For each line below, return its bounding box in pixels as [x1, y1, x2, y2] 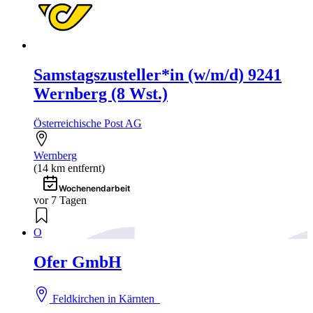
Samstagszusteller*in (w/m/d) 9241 [34, 66, 282, 85]
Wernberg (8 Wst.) [34, 85, 168, 103]
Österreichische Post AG [34, 117, 142, 130]
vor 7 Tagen [34, 194, 87, 207]
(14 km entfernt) [34, 162, 105, 175]
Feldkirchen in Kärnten [50, 292, 161, 305]
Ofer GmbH [34, 253, 122, 271]
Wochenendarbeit [59, 183, 131, 194]
